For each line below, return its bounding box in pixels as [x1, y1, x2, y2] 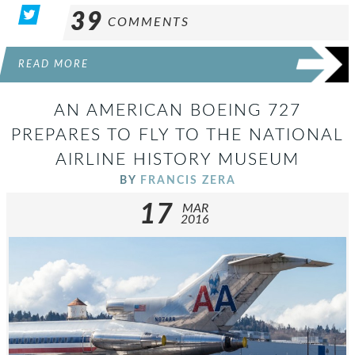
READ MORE [18, 59, 89, 69]
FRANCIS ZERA [139, 174, 236, 186]
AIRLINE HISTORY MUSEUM [55, 151, 300, 168]
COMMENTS [108, 15, 189, 29]
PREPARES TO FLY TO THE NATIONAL [11, 126, 344, 143]
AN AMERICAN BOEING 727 [54, 101, 301, 119]
